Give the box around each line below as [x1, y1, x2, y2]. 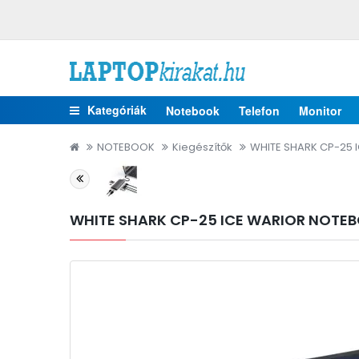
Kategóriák [87, 102, 147, 118]
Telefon [239, 102, 280, 119]
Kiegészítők [172, 139, 232, 155]
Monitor [299, 102, 341, 119]
